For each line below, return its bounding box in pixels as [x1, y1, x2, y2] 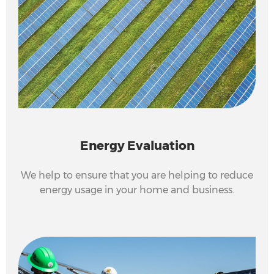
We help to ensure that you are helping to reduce [21, 169, 253, 182]
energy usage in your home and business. [40, 184, 234, 196]
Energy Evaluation [80, 138, 194, 154]
